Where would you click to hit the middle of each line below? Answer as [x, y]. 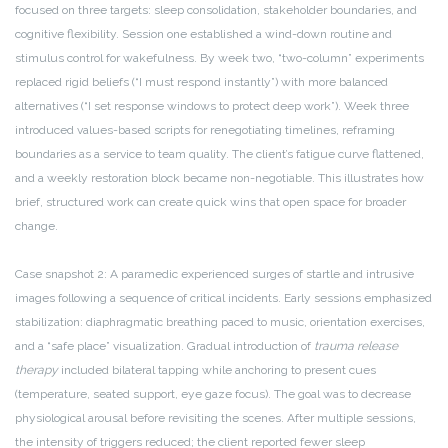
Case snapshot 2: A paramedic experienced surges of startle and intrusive [214, 274]
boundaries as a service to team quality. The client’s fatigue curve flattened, [219, 154]
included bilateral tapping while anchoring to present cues [217, 370]
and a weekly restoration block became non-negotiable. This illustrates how [219, 178]
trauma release [356, 346]
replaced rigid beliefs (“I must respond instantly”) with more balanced [201, 82]
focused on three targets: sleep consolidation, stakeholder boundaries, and [216, 10]
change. [36, 226]
